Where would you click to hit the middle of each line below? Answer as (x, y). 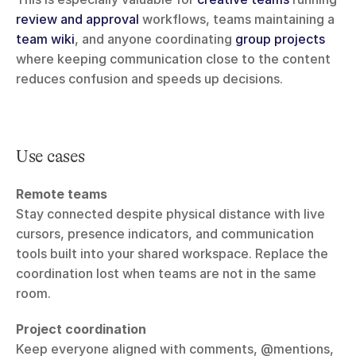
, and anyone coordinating (155, 39)
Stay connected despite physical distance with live (170, 214)
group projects (280, 39)
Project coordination (81, 329)
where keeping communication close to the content (173, 59)
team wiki (45, 39)
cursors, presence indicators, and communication (165, 234)
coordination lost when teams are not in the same (166, 274)
